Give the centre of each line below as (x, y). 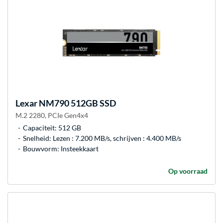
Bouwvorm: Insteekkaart (61, 148)
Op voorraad (188, 171)
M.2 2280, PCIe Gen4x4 (52, 115)
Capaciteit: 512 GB (52, 127)
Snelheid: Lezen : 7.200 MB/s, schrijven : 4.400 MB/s (102, 138)
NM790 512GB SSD (77, 103)
